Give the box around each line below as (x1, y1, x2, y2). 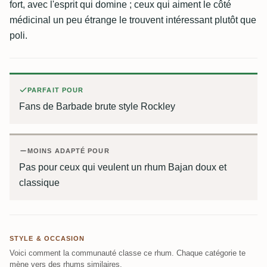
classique (19, 178, 60, 188)
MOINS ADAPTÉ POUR (27, 147, 110, 154)
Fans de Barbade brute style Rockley (19, 101, 175, 111)
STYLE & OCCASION (10, 235, 85, 242)
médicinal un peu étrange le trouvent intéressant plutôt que (10, 15, 256, 25)
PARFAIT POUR (27, 86, 84, 94)
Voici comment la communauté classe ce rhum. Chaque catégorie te (10, 249, 246, 257)
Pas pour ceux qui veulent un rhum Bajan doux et (19, 162, 226, 172)
